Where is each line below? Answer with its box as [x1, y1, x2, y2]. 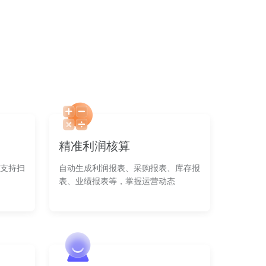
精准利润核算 [59, 139, 130, 153]
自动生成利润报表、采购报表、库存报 [59, 163, 200, 173]
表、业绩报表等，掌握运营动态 [59, 176, 175, 186]
